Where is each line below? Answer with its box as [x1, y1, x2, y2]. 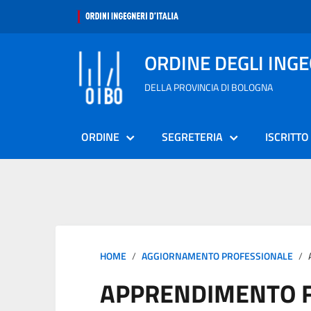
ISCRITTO [265, 128, 309, 145]
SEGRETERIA [162, 128, 223, 145]
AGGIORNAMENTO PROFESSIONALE [142, 249, 293, 264]
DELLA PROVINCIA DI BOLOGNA [144, 80, 273, 94]
